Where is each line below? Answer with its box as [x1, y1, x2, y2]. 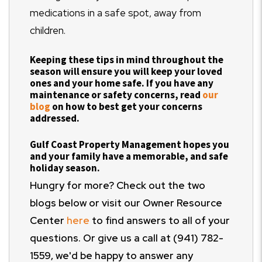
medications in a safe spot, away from [30, 6, 201, 20]
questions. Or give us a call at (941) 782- [30, 232, 223, 245]
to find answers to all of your [89, 214, 230, 227]
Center [30, 214, 67, 227]
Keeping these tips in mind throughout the [30, 53, 223, 67]
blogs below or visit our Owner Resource [30, 196, 222, 210]
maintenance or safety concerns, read [30, 88, 202, 102]
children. [30, 24, 65, 37]
